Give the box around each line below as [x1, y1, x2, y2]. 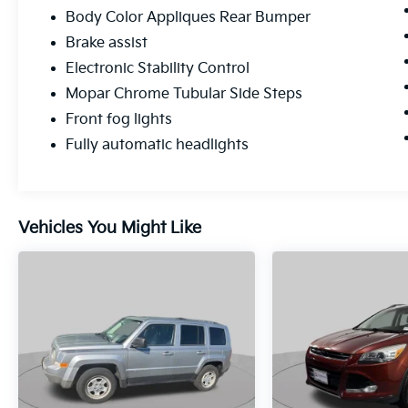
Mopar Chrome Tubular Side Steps [66, 86, 303, 104]
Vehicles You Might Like [18, 219, 201, 239]
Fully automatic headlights [66, 137, 250, 155]
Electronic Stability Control [66, 60, 250, 78]
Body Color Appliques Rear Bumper [66, 9, 311, 27]
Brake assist [66, 35, 148, 53]
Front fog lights [66, 111, 173, 129]
